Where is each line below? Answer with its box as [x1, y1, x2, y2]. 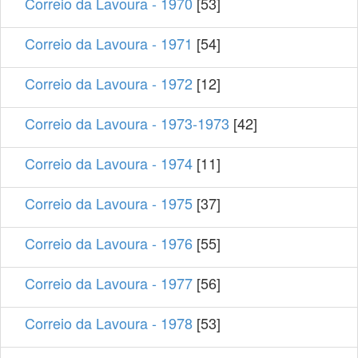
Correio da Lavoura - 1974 [25, 152, 193, 173]
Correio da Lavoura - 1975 [25, 192, 193, 213]
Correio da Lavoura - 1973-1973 [25, 112, 229, 133]
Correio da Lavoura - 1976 [25, 232, 193, 253]
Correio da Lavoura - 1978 [25, 312, 193, 333]
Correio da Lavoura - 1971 [25, 32, 193, 54]
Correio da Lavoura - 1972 [25, 72, 193, 93]
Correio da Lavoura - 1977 [25, 272, 193, 293]
